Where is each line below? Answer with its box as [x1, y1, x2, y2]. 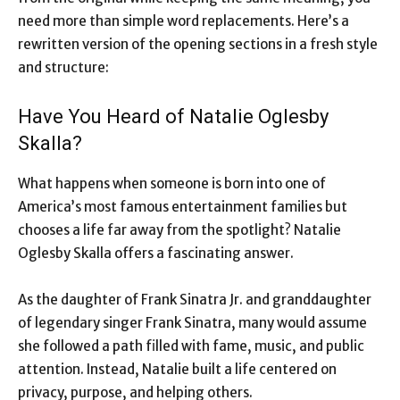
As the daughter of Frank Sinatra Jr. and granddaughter [18, 291, 371, 309]
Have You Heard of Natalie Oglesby [18, 105, 329, 129]
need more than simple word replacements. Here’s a [18, 12, 349, 30]
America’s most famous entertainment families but [18, 198, 347, 216]
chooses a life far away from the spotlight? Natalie [18, 221, 341, 239]
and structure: [18, 59, 109, 77]
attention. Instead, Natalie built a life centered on [18, 361, 337, 379]
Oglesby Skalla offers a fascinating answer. [18, 245, 294, 262]
